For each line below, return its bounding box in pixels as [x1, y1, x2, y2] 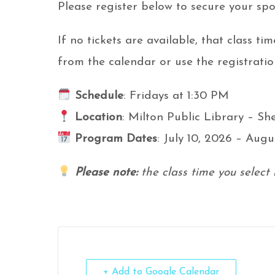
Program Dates [74, 133, 157, 145]
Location [74, 112, 122, 123]
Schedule [74, 90, 123, 102]
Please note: [74, 167, 137, 179]
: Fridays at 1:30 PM [123, 90, 229, 102]
